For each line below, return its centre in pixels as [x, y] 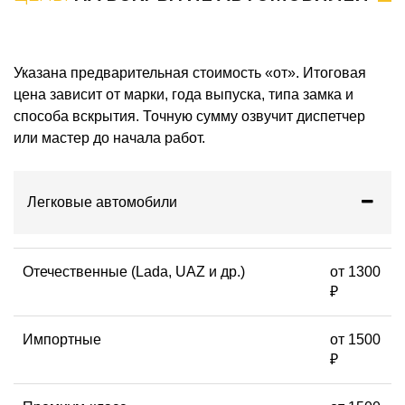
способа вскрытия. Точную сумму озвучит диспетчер [189, 117]
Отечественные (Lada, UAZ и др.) [134, 272]
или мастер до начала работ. [109, 138]
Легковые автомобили [102, 202]
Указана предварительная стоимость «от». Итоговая [190, 73]
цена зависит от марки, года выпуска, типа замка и [184, 95]
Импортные [62, 340]
